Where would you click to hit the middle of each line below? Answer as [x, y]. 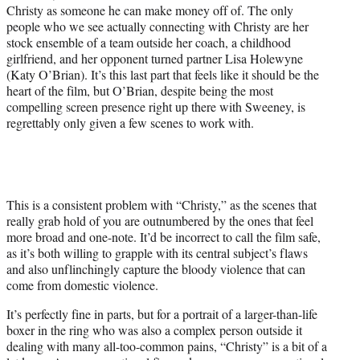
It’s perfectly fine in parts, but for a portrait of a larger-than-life [162, 313]
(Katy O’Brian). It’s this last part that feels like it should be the [163, 74]
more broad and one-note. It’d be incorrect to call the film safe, [164, 236]
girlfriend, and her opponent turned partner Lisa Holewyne [155, 58]
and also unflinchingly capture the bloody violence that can [156, 268]
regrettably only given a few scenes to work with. [132, 122]
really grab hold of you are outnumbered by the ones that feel [160, 220]
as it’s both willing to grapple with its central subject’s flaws [157, 252]
